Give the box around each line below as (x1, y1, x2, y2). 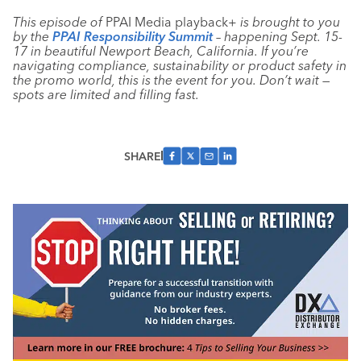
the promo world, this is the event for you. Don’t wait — (13, 72, 330, 88)
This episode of (13, 14, 106, 30)
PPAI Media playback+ (106, 14, 237, 30)
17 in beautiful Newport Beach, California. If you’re (13, 43, 309, 59)
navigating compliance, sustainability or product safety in (13, 57, 346, 73)
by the (13, 28, 52, 44)
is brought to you (237, 14, 340, 30)
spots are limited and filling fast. (13, 86, 199, 102)
